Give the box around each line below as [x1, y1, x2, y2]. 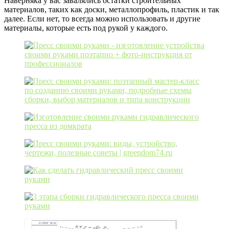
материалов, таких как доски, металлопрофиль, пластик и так [4, 5, 219, 14]
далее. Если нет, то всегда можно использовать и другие [4, 14, 200, 24]
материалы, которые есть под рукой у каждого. [4, 24, 168, 33]
